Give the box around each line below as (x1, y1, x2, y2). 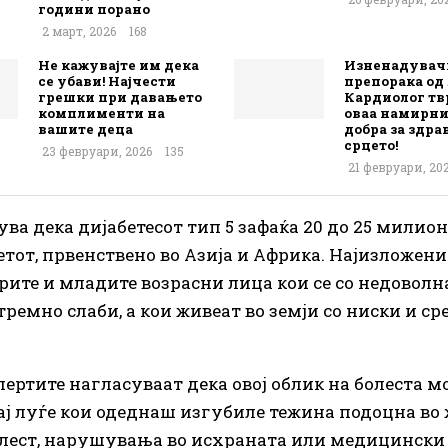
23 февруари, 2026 (42, 142, 152, 159)
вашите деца (38, 119, 133, 138)
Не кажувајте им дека (38, 55, 199, 74)
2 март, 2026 (42, 22, 116, 39)
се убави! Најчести (38, 71, 176, 90)
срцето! (344, 135, 398, 154)
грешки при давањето (38, 87, 202, 106)
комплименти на (38, 103, 165, 122)
